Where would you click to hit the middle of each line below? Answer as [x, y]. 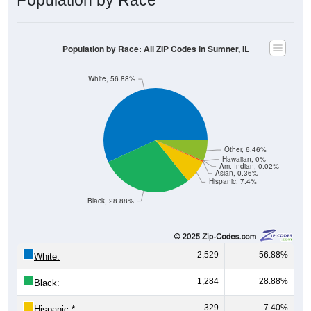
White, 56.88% [111, 63]
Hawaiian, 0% [244, 144]
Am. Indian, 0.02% [249, 151]
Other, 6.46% [245, 134]
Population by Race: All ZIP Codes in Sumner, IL [155, 33]
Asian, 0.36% [237, 158]
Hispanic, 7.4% [233, 166]
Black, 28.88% [111, 185]
